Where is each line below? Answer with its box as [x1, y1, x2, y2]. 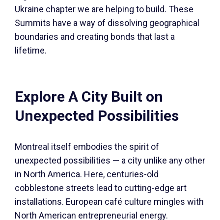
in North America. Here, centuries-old [15, 169, 159, 179]
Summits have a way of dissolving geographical [15, 18, 199, 28]
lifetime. [15, 45, 47, 55]
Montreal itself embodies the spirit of [15, 141, 159, 152]
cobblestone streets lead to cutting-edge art [15, 183, 187, 193]
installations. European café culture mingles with [15, 196, 204, 207]
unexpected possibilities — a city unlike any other [15, 155, 205, 165]
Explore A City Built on [15, 88, 163, 105]
